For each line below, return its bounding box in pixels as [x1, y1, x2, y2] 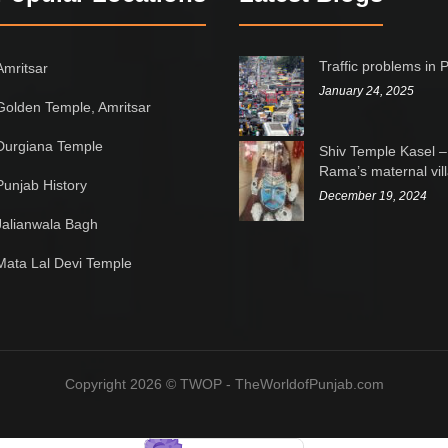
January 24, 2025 [319, 83, 414, 98]
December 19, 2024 [319, 188, 427, 203]
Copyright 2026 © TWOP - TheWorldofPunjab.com [64, 375, 384, 392]
